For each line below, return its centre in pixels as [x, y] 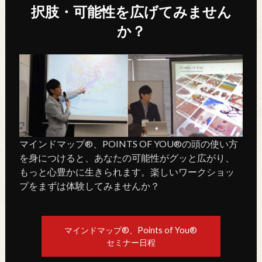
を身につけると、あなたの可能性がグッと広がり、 [127, 158]
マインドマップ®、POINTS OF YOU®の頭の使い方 [128, 144]
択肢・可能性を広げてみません [131, 11]
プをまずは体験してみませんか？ [89, 186]
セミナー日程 [131, 242]
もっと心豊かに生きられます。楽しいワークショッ [127, 172]
